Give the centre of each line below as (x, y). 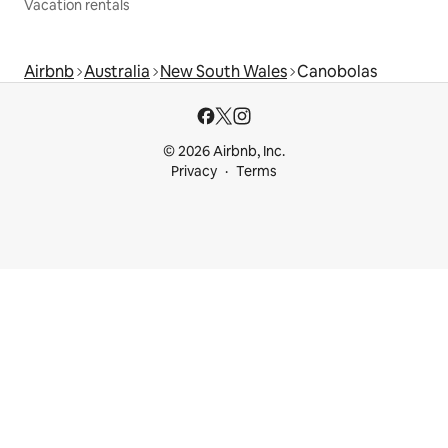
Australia (117, 72)
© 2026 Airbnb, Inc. (224, 151)
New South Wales (223, 72)
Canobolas (337, 72)
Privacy (194, 171)
